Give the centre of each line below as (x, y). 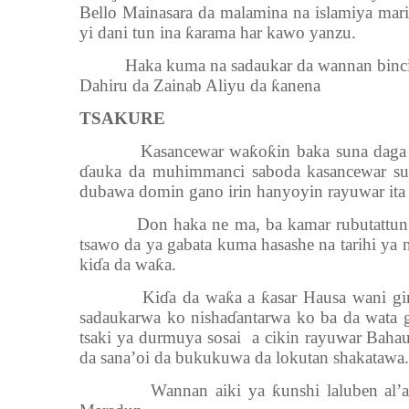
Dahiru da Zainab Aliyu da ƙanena (200, 85)
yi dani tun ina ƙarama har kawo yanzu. (218, 32)
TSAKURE (122, 118)
